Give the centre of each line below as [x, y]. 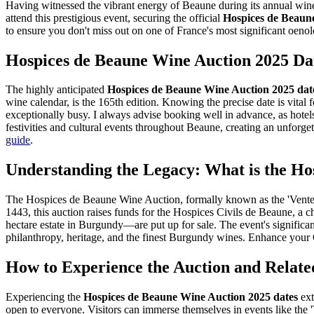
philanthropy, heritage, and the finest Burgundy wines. [125, 238]
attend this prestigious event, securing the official [114, 18]
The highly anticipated [56, 90]
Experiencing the [45, 297]
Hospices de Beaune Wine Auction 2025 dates [191, 297]
